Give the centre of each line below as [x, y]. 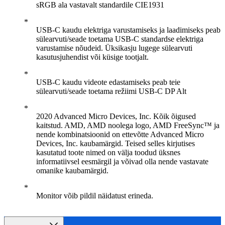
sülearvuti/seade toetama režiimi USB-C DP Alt [111, 91]
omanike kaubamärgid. [72, 171]
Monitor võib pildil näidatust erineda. [95, 196]
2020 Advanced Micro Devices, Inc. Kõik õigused [116, 116]
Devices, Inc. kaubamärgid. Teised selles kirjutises [116, 143]
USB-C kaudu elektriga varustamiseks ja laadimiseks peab [128, 30]
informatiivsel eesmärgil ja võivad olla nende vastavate [122, 161]
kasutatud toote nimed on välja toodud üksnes [108, 152]
